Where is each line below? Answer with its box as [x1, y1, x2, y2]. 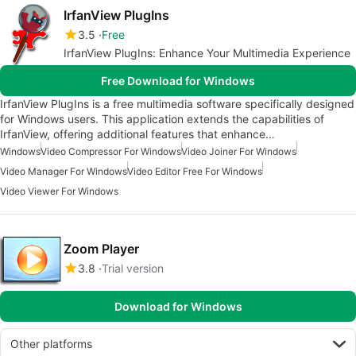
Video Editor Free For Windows [127, 165, 262, 178]
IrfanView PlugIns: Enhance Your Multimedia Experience [64, 46, 350, 60]
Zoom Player [64, 240, 139, 257]
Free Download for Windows [101, 74, 255, 88]
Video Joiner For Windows [181, 145, 296, 158]
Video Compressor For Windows [41, 145, 181, 158]
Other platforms [10, 337, 92, 351]
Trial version [102, 261, 164, 275]
